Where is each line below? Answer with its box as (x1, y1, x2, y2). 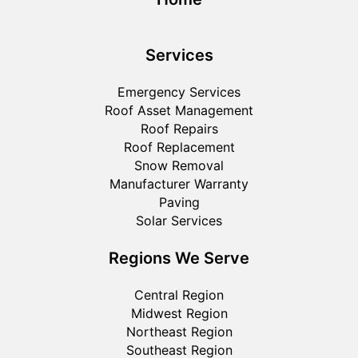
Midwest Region (130, 304, 228, 321)
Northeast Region (125, 323, 233, 340)
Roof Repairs (140, 120, 218, 137)
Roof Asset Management (105, 101, 253, 118)
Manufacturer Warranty (109, 175, 249, 192)
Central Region (134, 286, 224, 303)
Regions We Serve (109, 248, 249, 268)
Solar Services (136, 212, 222, 229)
